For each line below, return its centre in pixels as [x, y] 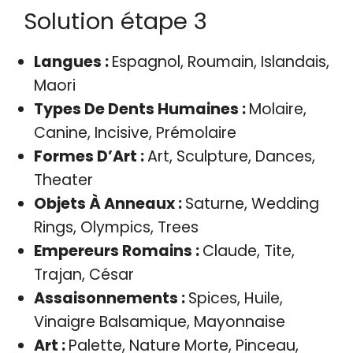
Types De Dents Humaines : [141, 109]
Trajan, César [84, 274]
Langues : [72, 61]
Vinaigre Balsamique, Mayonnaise [159, 321]
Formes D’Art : [90, 156]
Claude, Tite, [248, 251]
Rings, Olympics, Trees [116, 227]
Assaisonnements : [111, 298]
